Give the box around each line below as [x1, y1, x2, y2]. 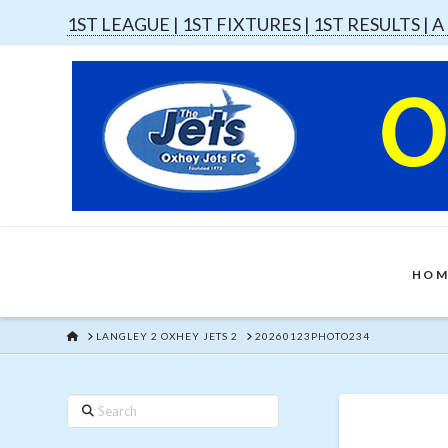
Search [66, 396, 110, 413]
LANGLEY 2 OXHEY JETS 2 [96, 329, 239, 342]
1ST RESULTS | [313, 13, 433, 35]
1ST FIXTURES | [182, 13, 314, 35]
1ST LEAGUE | [67, 13, 183, 35]
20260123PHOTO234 [255, 329, 371, 342]
